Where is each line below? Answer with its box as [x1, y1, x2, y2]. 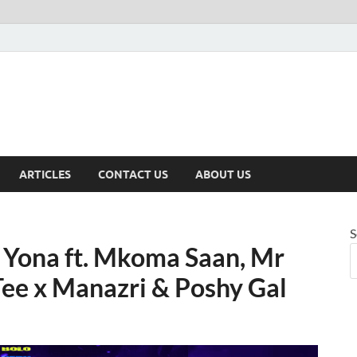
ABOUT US [195, 167, 251, 181]
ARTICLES [19, 167, 71, 181]
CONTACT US [98, 167, 168, 181]
